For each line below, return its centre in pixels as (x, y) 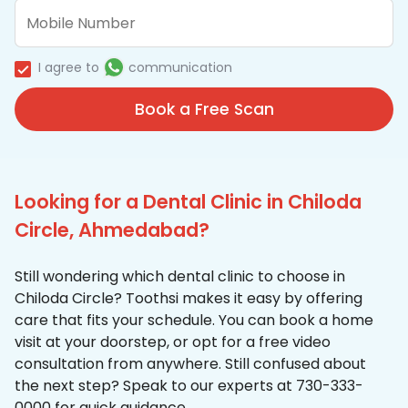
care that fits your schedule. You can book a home (194, 321)
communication (180, 68)
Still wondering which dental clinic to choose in (180, 277)
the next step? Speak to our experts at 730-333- (189, 386)
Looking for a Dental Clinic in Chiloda (188, 202)
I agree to (69, 68)
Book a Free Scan (204, 110)
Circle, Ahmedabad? (112, 230)
